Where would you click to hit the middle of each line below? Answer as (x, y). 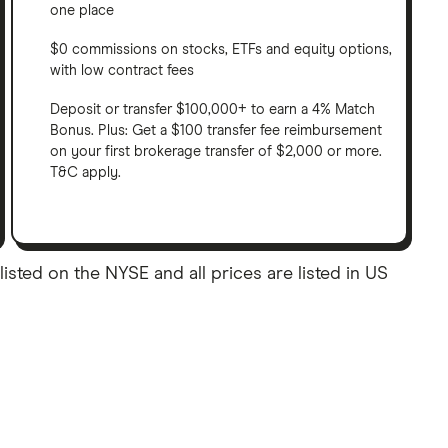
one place (82, 10)
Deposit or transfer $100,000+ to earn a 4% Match (213, 109)
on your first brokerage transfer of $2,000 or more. (216, 151)
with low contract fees (122, 70)
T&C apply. (86, 172)
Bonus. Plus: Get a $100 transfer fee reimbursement (216, 130)
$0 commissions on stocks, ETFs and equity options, (221, 49)
